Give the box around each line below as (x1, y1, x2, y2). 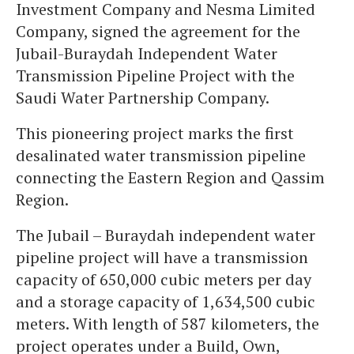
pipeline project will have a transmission (16, 247, 308, 268)
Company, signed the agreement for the (16, 21, 300, 42)
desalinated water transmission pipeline (16, 145, 306, 166)
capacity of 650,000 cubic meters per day (16, 269, 311, 290)
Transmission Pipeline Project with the (16, 65, 295, 86)
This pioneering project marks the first (16, 122, 294, 144)
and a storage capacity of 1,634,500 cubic (16, 291, 315, 312)
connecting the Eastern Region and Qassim (16, 167, 325, 188)
